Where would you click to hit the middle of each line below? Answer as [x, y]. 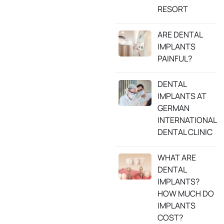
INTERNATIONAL [187, 120]
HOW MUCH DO [186, 193]
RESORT [173, 9]
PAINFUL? [175, 58]
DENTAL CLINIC [185, 132]
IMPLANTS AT [182, 96]
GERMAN [173, 108]
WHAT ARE [177, 157]
